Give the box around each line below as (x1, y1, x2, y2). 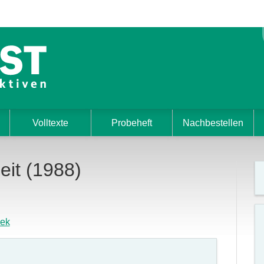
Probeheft (111, 118, 152, 128)
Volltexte (32, 118, 68, 128)
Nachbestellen (182, 118, 243, 128)
